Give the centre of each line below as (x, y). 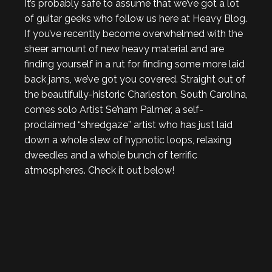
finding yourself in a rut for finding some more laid (134, 64)
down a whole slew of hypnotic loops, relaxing (128, 140)
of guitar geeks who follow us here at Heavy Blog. (136, 19)
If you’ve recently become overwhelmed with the (134, 34)
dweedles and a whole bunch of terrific (111, 155)
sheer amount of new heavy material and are (124, 49)
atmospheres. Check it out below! (99, 170)
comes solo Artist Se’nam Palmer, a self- (114, 110)
